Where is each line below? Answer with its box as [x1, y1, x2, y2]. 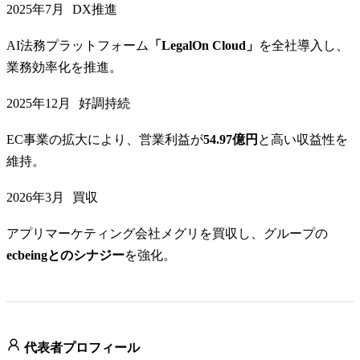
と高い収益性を [258, 133, 348, 147]
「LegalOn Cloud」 [149, 39, 259, 53]
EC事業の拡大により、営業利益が [6, 133, 203, 147]
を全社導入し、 [259, 39, 349, 53]
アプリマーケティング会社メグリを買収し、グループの [6, 227, 328, 241]
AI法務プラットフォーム [6, 39, 149, 53]
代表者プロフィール [21, 341, 140, 355]
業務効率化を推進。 [6, 60, 122, 75]
